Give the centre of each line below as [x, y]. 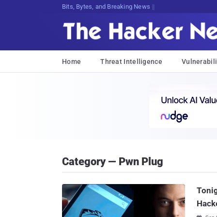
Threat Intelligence [131, 62]
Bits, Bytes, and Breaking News [106, 7]
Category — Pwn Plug [113, 162]
